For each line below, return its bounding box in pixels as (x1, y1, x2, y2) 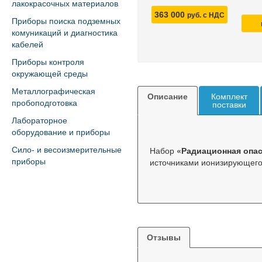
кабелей (12, 40, 43, 49)
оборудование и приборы (12, 127, 110, 137)
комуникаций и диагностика (12, 28, 118, 37)
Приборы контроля (12, 57, 84, 67)
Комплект (211, 92, 247, 101)
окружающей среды (12, 69, 88, 78)
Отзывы (147, 233, 181, 242)
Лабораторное (12, 116, 67, 125)
